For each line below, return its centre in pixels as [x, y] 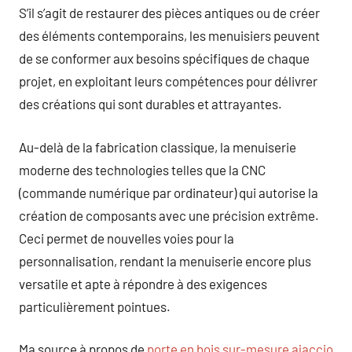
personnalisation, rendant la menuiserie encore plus [165, 260]
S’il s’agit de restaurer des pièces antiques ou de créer [169, 13]
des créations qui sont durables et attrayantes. [150, 104]
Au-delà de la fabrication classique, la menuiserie [158, 147]
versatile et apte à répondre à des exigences [143, 283]
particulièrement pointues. [95, 306]
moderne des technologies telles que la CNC [142, 169]
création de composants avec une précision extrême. [169, 215]
